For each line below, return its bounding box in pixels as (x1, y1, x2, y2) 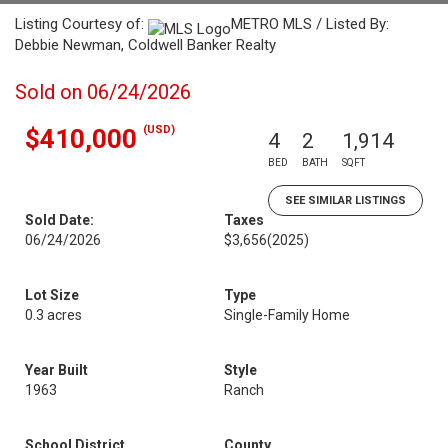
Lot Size (25, 287, 79, 303)
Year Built (25, 362, 88, 378)
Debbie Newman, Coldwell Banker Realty (15, 36, 276, 54)
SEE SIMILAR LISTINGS (285, 194, 406, 207)
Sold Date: (25, 212, 94, 228)
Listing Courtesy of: (15, 15, 148, 33)
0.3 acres (25, 307, 82, 323)
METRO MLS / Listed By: (231, 15, 389, 33)
